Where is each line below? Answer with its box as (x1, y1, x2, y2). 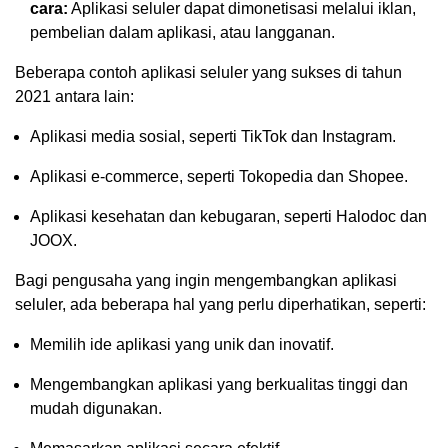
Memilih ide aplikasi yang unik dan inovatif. (30, 335, 334, 353)
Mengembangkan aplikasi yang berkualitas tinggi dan (30, 375, 408, 393)
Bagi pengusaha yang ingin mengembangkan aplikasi (15, 271, 397, 289)
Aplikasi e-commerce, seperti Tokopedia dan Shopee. (30, 167, 408, 185)
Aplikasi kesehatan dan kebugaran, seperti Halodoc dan (30, 207, 427, 225)
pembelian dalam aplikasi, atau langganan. (30, 23, 335, 41)
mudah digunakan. (30, 399, 162, 417)
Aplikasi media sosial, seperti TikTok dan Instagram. (30, 127, 396, 145)
